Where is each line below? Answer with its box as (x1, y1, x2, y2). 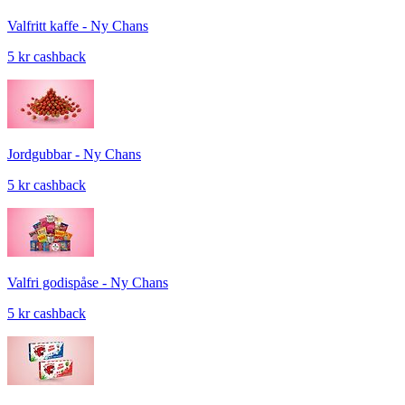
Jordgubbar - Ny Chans (7, 146, 141, 163)
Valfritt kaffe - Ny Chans (7, 18, 148, 34)
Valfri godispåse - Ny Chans (7, 275, 168, 291)
